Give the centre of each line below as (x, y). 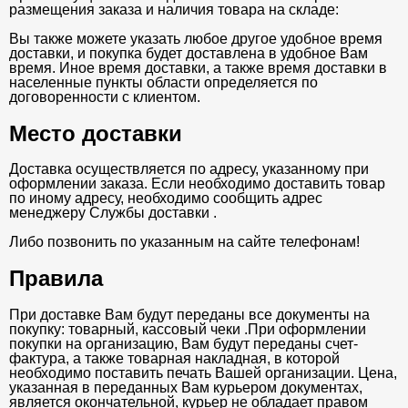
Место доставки (96, 133)
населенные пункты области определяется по (163, 82)
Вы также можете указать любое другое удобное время (196, 38)
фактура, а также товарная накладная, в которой (174, 359)
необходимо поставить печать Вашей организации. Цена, (203, 373)
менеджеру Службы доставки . (115, 213)
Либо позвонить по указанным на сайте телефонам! (184, 242)
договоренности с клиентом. (105, 97)
